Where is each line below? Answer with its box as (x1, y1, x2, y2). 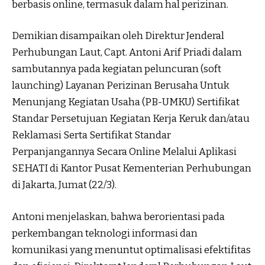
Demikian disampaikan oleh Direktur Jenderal (12, 30, 224, 43)
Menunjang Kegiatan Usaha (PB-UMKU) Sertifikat (12, 96, 240, 109)
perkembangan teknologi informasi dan (12, 227, 198, 240)
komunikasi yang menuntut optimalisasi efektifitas (12, 243, 251, 256)
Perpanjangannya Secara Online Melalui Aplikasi (12, 146, 237, 159)
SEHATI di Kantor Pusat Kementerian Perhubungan (12, 162, 251, 175)
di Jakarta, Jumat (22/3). (12, 179, 117, 192)
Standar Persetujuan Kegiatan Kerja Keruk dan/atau (12, 112, 250, 125)
